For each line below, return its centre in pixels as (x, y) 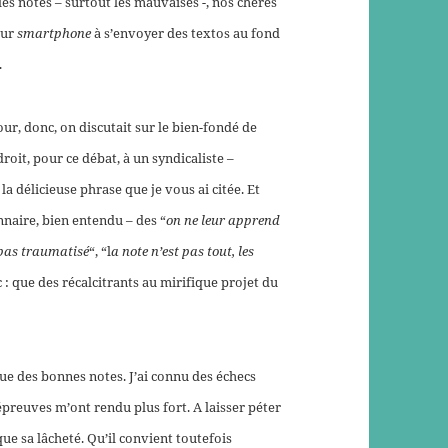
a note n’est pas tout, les (183, 251)
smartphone (54, 33)
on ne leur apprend (223, 220)
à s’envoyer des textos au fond (186, 33)
